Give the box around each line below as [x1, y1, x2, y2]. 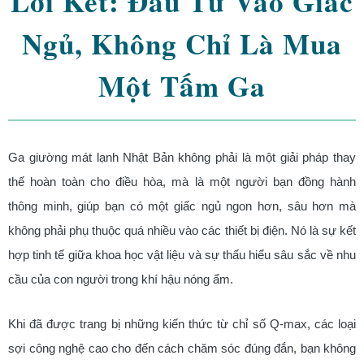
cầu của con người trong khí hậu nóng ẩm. [8, 272, 233, 287]
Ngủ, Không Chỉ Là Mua [22, 23, 342, 65]
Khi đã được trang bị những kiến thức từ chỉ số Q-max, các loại [8, 317, 356, 331]
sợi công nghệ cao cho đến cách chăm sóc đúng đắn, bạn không [8, 341, 356, 355]
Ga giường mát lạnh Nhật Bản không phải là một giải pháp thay [8, 150, 356, 165]
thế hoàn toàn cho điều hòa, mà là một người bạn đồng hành [8, 175, 356, 189]
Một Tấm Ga [98, 65, 266, 107]
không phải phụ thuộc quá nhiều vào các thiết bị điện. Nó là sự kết [8, 223, 356, 238]
